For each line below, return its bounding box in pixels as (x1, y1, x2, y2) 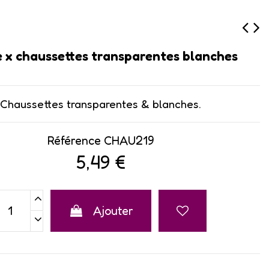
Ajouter (92, 204, 133, 218)
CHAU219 (104, 133, 155, 148)
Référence (47, 133, 101, 148)
